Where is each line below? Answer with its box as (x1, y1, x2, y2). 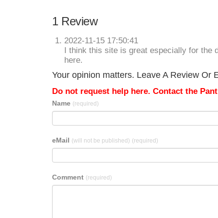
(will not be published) (72, 137, 130, 144)
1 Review (52, 15, 97, 28)
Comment (52, 173, 86, 181)
